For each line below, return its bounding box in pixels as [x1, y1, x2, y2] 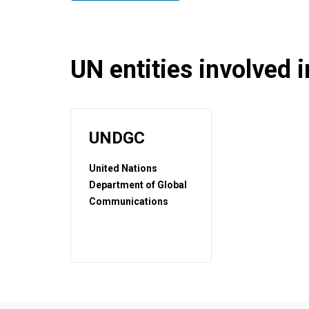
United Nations [89, 163, 157, 174]
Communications [89, 196, 168, 207]
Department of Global [89, 179, 187, 190]
